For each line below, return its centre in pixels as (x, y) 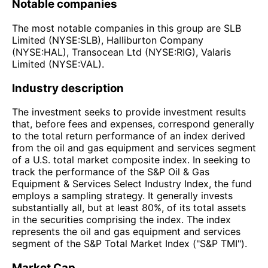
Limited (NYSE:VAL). (58, 64)
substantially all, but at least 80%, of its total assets (129, 208)
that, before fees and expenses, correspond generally (133, 124)
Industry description (68, 88)
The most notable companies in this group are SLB (127, 28)
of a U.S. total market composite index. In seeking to (131, 160)
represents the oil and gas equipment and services (126, 232)
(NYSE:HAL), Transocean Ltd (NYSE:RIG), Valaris (121, 52)
